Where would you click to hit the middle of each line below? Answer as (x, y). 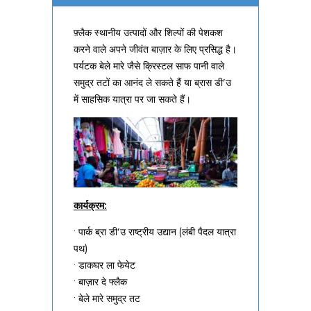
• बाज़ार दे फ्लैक (100, 282)
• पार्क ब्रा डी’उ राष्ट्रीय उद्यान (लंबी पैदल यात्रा (154, 232)
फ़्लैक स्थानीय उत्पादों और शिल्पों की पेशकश (148, 32)
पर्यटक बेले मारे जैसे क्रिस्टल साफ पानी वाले (149, 66)
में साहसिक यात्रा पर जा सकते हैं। (132, 99)
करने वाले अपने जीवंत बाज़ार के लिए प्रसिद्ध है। (155, 49)
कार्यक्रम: (90, 206)
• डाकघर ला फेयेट (104, 266)
